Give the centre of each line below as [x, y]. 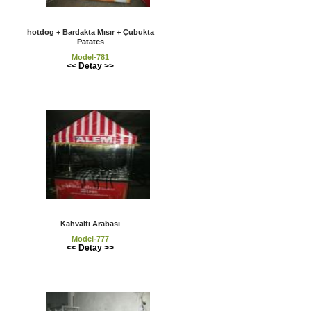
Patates [90, 41]
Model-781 [90, 57]
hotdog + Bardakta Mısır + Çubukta [90, 32]
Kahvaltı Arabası [90, 224]
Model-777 [90, 239]
